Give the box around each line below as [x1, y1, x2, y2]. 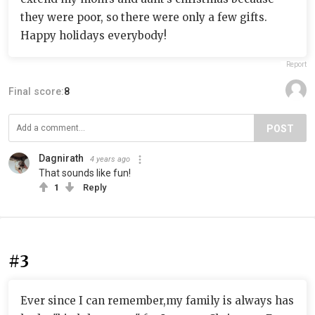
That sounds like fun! [39, 167, 131, 179]
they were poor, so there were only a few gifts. [20, 10, 267, 24]
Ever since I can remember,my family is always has [20, 293, 294, 307]
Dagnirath [39, 152, 84, 164]
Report [286, 60, 307, 68]
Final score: [8, 85, 64, 97]
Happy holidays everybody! [20, 28, 167, 42]
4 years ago [90, 154, 130, 164]
